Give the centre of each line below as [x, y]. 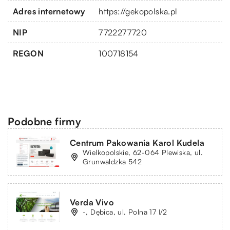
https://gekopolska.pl [138, 11]
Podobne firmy [45, 121]
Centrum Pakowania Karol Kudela [137, 142]
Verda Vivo [92, 202]
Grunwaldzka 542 [112, 161]
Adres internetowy [49, 11]
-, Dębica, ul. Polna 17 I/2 [125, 212]
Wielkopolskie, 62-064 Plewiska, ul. [143, 152]
